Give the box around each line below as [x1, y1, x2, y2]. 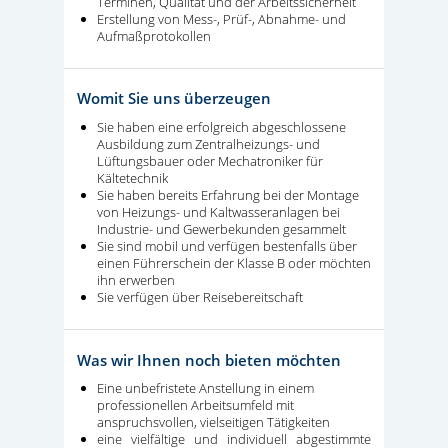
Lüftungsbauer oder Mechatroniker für [97, 152, 323, 171]
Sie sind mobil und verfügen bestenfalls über [97, 237, 357, 256]
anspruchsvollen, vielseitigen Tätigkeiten [97, 413, 330, 432]
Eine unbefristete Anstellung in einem [97, 379, 314, 398]
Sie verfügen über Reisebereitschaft [97, 288, 303, 307]
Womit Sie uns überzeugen [77, 88, 271, 110]
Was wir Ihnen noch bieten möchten [77, 349, 341, 371]
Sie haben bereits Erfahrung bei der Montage [97, 186, 359, 205]
